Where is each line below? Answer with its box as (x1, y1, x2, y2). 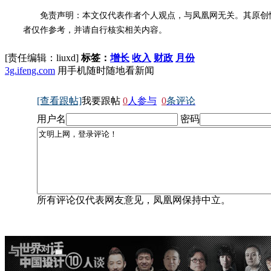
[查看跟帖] (37, 96, 82, 106)
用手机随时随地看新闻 (55, 65, 154, 76)
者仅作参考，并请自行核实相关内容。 (23, 25, 167, 35)
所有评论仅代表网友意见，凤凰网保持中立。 (37, 195, 230, 206)
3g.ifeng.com (5, 65, 55, 76)
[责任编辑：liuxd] (5, 53, 81, 64)
